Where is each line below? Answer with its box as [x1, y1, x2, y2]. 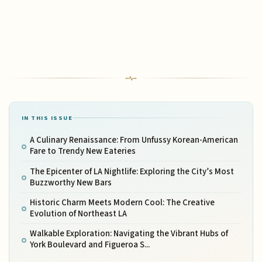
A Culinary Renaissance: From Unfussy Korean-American [29, 134, 238, 147]
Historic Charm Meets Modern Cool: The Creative [29, 196, 215, 209]
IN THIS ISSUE [21, 113, 73, 123]
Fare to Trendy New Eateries [29, 145, 136, 158]
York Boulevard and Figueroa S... [29, 239, 150, 251]
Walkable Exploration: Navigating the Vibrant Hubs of [29, 227, 228, 240]
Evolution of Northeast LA [29, 207, 127, 220]
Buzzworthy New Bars [29, 176, 112, 189]
